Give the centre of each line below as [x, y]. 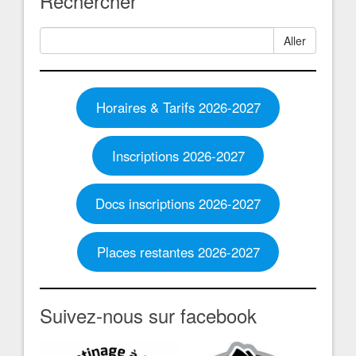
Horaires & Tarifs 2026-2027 [178, 108]
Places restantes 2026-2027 [178, 252]
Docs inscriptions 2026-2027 [178, 204]
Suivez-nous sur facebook [148, 315]
